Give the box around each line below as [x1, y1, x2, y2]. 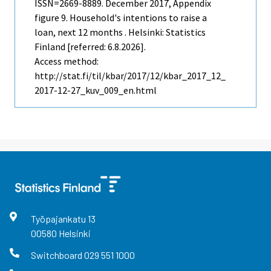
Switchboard [30, 249, 84, 261]
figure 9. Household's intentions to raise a [34, 11, 207, 24]
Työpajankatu [30, 213, 88, 225]
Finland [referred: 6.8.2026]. [34, 41, 146, 53]
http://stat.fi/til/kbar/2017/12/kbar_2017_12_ [34, 70, 226, 82]
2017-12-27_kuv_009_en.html [34, 84, 157, 97]
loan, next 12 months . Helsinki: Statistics [34, 26, 206, 39]
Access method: [34, 55, 99, 68]
